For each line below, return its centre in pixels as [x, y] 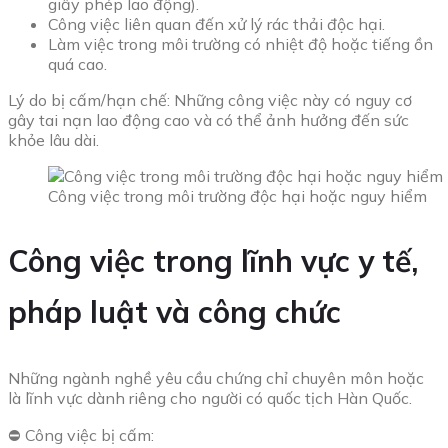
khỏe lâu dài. [53, 139]
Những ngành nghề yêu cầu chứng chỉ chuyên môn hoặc [216, 377]
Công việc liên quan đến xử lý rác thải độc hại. [216, 23]
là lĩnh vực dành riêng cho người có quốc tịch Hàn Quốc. [210, 397]
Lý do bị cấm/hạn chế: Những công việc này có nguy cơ [210, 99]
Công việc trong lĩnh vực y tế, [213, 260]
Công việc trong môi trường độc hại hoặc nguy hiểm [237, 195]
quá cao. [77, 63]
